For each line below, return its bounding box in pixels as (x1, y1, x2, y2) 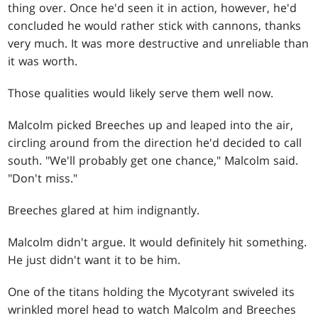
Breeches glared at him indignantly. (8, 202, 200, 218)
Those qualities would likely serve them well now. (8, 84, 274, 101)
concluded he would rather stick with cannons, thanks (8, 17, 302, 33)
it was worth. (8, 53, 78, 69)
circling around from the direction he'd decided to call (8, 134, 302, 150)
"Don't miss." (8, 170, 78, 186)
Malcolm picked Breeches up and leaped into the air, (8, 116, 294, 133)
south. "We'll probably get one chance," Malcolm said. (8, 152, 299, 168)
